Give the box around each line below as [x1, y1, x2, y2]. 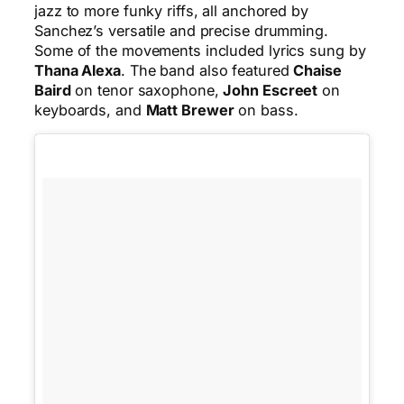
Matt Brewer [145, 101, 234, 120]
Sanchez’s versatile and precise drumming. [34, 22, 328, 41]
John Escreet [223, 81, 318, 100]
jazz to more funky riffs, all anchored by [34, 2, 308, 21]
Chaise [293, 61, 342, 80]
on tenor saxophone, [70, 81, 224, 100]
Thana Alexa [34, 61, 121, 80]
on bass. [234, 101, 298, 120]
